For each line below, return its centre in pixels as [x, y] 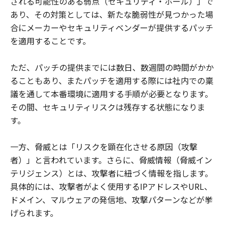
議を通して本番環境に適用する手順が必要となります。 [111, 94]
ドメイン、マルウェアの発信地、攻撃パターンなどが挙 [111, 199]
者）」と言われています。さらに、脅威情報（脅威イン [111, 160]
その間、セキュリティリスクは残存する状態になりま [108, 107]
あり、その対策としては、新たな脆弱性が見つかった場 [112, 14]
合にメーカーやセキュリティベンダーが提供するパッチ [112, 27]
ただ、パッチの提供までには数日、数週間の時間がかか [112, 67]
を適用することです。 [50, 41]
